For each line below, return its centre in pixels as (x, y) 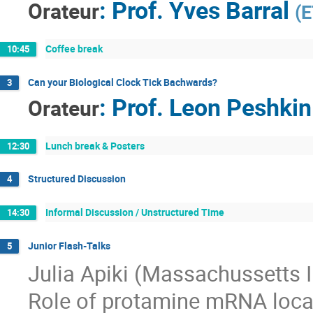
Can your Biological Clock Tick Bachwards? (123, 82)
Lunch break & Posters (95, 145)
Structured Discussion (77, 179)
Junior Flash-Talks (69, 245)
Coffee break (74, 49)
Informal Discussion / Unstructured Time (135, 212)
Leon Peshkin (240, 107)
